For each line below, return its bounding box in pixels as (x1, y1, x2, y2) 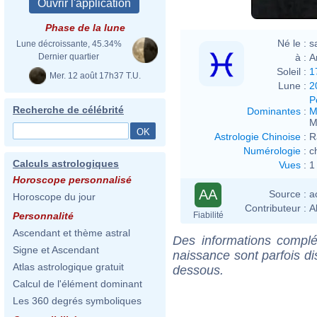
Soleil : (277, 65, 306, 77)
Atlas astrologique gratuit (13, 261, 124, 272)
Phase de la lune (45, 22, 125, 33)
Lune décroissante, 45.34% (16, 39, 122, 49)
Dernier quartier (38, 52, 99, 62)
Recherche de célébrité (13, 104, 124, 115)
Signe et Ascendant (13, 244, 99, 255)
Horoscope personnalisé (13, 174, 132, 185)
